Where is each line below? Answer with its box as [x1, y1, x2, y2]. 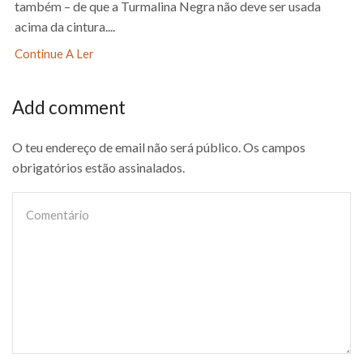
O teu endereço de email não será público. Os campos [12, 139, 305, 155]
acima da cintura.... [15, 19, 115, 35]
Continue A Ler [15, 46, 94, 62]
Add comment [12, 96, 126, 119]
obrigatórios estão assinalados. [12, 159, 185, 175]
